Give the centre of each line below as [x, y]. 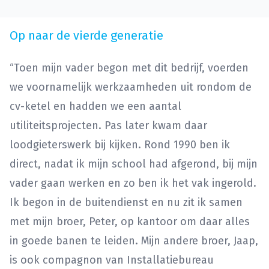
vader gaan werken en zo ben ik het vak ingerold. [133, 183]
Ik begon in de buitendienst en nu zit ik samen [126, 203]
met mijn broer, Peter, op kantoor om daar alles [130, 222]
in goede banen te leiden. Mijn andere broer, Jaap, [134, 241]
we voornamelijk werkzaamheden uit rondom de [131, 87]
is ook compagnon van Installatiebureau [112, 260]
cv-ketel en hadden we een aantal [95, 107]
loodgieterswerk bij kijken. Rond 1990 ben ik [120, 145]
